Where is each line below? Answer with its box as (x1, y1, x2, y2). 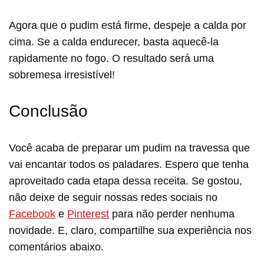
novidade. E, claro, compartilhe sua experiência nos (9, 224, 252, 236)
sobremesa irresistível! (9, 68, 115, 81)
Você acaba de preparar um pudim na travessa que (9, 141, 250, 154)
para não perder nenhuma (109, 207, 235, 220)
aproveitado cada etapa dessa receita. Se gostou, (9, 174, 242, 187)
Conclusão (9, 101, 88, 120)
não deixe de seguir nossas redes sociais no (9, 191, 217, 203)
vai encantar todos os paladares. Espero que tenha (9, 158, 249, 170)
